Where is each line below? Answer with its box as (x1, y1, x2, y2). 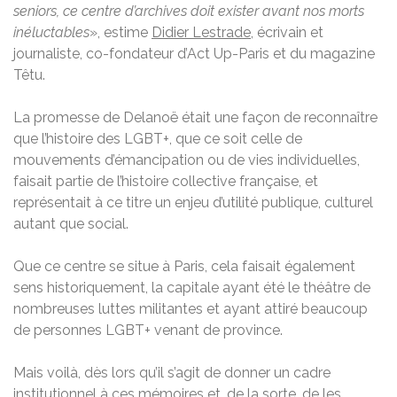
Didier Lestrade (152, 24, 251, 42)
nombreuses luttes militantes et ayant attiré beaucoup (13, 300, 368, 318)
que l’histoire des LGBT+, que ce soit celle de (13, 130, 302, 148)
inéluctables (13, 24, 90, 42)
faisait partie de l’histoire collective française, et (13, 173, 318, 191)
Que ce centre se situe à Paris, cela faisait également (13, 258, 355, 276)
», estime (90, 24, 152, 42)
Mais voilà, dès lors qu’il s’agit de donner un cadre (13, 364, 331, 382)
